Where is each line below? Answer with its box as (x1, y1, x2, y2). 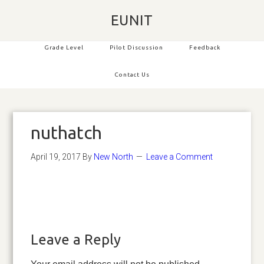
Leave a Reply (31, 232, 121, 247)
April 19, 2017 (31, 152, 81, 161)
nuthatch (31, 123, 103, 143)
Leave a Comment (146, 152, 213, 161)
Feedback (189, 44, 220, 51)
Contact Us (114, 71, 150, 78)
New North (94, 152, 134, 161)
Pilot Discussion (109, 44, 163, 51)
